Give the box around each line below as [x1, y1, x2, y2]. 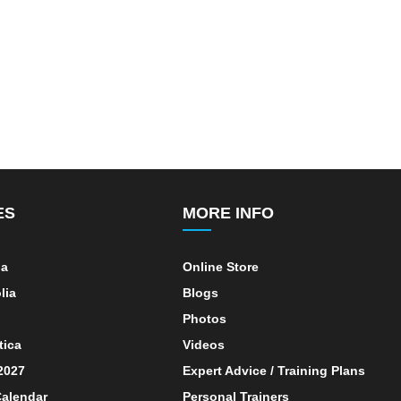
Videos [183, 337, 226, 352]
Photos [183, 311, 227, 326]
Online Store [183, 259, 260, 274]
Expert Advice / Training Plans [183, 363, 366, 378]
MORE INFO [183, 203, 275, 222]
